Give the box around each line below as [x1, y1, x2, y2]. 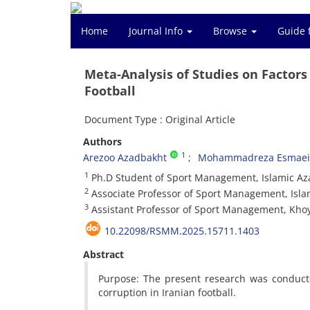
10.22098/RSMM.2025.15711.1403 [104, 224, 259, 237]
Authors [83, 135, 122, 148]
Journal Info [129, 24, 185, 37]
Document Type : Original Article [84, 113, 235, 126]
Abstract [83, 248, 124, 261]
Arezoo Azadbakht [83, 151, 167, 164]
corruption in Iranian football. [98, 286, 236, 299]
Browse [213, 24, 250, 37]
